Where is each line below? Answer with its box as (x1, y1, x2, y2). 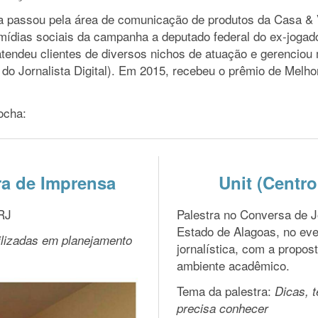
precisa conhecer (177, 300, 268, 317)
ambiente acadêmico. (177, 256, 290, 274)
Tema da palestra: (177, 282, 275, 300)
